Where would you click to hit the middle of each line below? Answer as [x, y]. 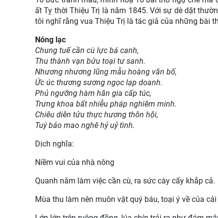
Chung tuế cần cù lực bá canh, [87, 50]
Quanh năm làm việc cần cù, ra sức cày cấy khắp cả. [125, 181]
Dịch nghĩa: [54, 144]
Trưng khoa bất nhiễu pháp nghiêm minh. [106, 104]
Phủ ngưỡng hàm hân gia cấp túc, [93, 93]
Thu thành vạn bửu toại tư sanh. [90, 61]
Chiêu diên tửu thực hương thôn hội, [97, 114]
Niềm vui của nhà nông [75, 162]
